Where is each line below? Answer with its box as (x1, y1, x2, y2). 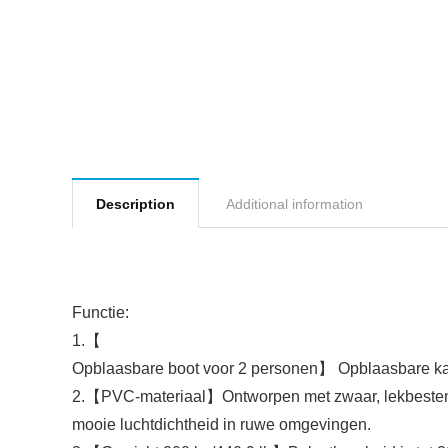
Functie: (72, 304, 129, 321)
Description (96, 196, 175, 212)
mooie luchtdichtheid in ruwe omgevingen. (72, 416, 371, 433)
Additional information (226, 196, 363, 212)
